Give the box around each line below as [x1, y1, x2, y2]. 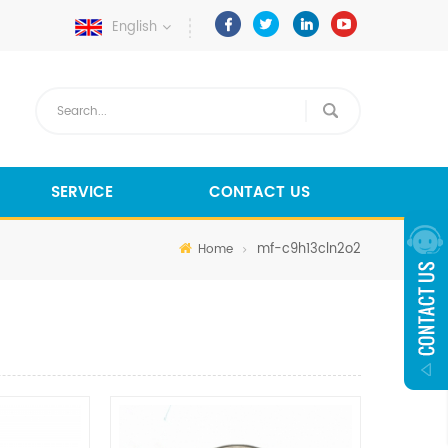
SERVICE [51, 180, 113, 205]
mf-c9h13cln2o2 [253, 239, 361, 260]
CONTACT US [209, 180, 310, 205]
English [112, 17, 157, 38]
